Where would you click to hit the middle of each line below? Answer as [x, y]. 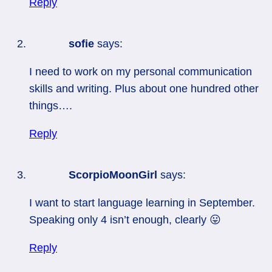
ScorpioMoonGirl [113, 175]
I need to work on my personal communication [141, 72]
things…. [51, 106]
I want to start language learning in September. [142, 203]
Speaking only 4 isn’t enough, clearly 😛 [125, 220]
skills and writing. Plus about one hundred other [144, 89]
